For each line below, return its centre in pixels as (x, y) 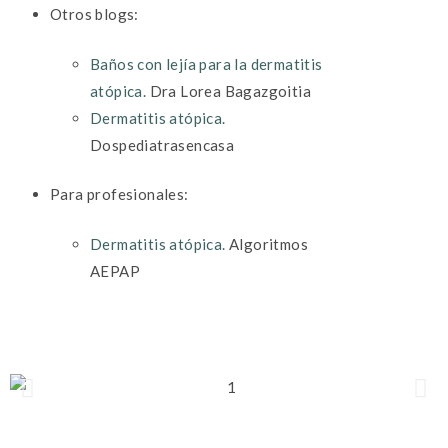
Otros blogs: (94, 14)
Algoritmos (267, 243)
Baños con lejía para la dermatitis (206, 63)
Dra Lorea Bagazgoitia (229, 90)
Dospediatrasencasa (162, 144)
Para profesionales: (119, 194)
